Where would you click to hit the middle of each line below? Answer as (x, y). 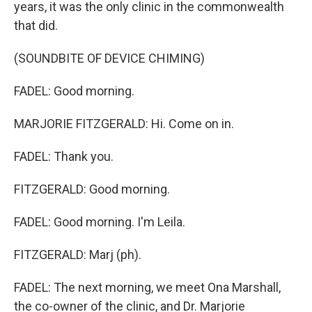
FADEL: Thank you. (64, 156)
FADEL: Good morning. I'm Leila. (100, 222)
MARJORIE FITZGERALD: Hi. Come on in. (124, 124)
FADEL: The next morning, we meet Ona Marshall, (147, 287)
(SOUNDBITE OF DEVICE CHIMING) (109, 58)
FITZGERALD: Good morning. (92, 189)
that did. (36, 25)
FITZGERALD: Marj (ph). (78, 255)
